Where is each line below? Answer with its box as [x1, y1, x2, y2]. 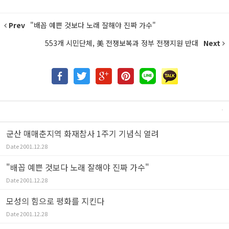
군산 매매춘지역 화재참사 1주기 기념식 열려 [6, 127, 159, 140]
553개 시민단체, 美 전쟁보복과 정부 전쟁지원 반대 [45, 38, 200, 48]
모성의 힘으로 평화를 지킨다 [6, 195, 104, 207]
